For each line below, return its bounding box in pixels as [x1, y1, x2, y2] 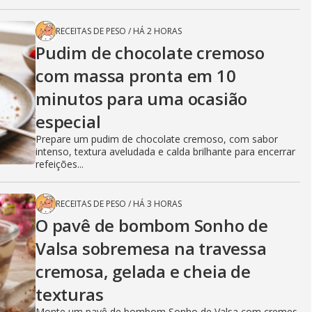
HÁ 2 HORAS [133, 24, 182, 37]
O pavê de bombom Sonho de [36, 213, 268, 237]
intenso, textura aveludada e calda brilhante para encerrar [36, 144, 295, 158]
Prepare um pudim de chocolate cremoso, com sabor [36, 132, 278, 146]
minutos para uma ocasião [36, 86, 248, 110]
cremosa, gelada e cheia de [36, 259, 251, 283]
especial [36, 109, 101, 133]
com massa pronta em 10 [36, 63, 236, 87]
